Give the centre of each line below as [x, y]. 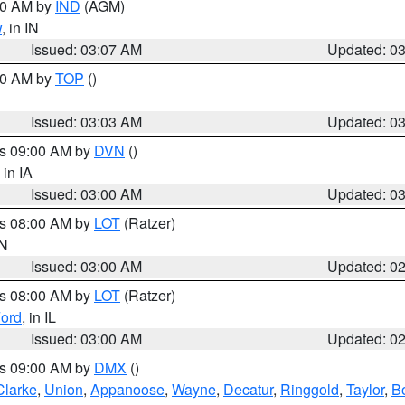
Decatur [248, 389]
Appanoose [127, 389]
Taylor [365, 389]
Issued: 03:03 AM [87, 122]
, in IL [39, 317]
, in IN [20, 28]
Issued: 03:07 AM [87, 49]
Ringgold [310, 389]
